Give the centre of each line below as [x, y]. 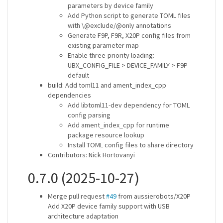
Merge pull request [77, 196]
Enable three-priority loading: [111, 55]
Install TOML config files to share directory [131, 145]
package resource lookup [106, 135]
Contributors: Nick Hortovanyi [91, 155]
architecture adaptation [83, 216]
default [78, 75]
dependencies [69, 95]
